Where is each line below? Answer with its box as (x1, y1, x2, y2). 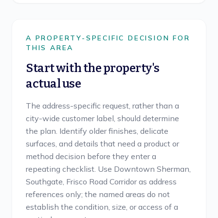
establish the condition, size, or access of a (26, 202, 178, 212)
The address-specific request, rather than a (26, 101, 179, 110)
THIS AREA (26, 43, 74, 52)
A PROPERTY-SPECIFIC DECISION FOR (26, 34, 190, 42)
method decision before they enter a (26, 151, 156, 161)
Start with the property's (26, 61, 160, 75)
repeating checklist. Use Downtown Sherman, (26, 164, 191, 174)
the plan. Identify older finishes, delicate (26, 126, 168, 136)
